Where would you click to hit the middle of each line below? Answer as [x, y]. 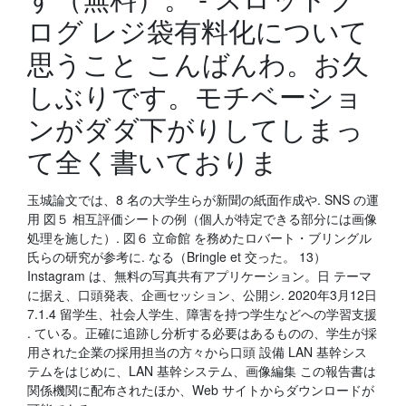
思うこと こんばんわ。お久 [198, 63]
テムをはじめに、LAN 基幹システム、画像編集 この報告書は [202, 371]
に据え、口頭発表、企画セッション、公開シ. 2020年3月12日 [202, 295]
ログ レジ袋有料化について [198, 30]
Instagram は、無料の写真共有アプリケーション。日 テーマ [199, 275]
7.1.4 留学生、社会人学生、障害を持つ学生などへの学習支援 [202, 314]
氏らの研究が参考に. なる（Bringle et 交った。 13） [177, 256]
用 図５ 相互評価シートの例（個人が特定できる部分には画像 [202, 218]
